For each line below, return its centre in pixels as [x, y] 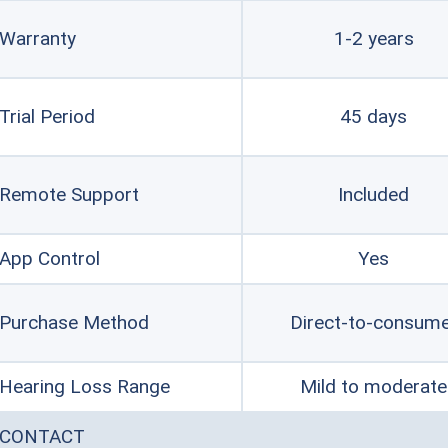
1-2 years [373, 38]
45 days [373, 116]
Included [373, 194]
